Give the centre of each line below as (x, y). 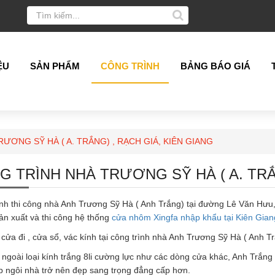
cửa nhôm (132, 217)
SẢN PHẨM (55, 66)
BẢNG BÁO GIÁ (215, 66)
